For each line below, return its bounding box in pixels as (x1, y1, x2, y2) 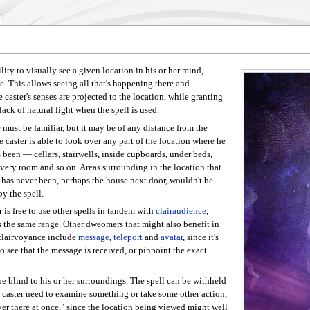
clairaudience (155, 206, 206, 216)
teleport (113, 232, 143, 242)
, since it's (182, 232, 219, 242)
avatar (160, 232, 183, 242)
